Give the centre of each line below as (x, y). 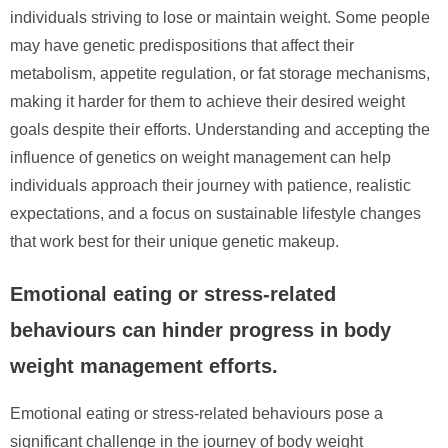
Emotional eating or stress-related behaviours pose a (196, 413)
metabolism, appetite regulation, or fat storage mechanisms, (220, 73)
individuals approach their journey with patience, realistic (210, 185)
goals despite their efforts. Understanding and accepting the (220, 129)
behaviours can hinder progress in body (200, 329)
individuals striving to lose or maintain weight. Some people (220, 17)
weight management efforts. (144, 365)
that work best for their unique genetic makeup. (174, 241)
